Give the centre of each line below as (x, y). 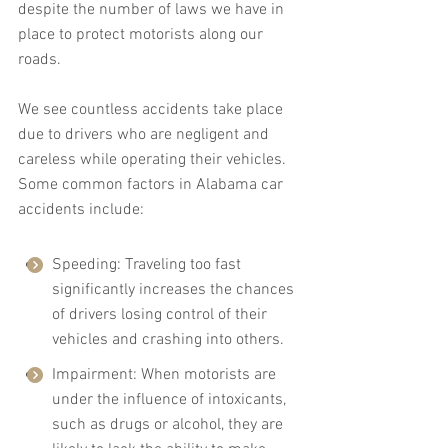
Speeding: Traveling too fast (148, 265)
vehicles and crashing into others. (168, 340)
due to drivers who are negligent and (145, 135)
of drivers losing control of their (161, 315)
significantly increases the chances (175, 290)
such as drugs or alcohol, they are (169, 425)
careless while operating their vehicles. (154, 160)
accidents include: (81, 210)
